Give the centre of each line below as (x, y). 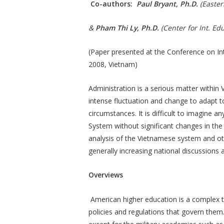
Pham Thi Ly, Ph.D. (128, 28)
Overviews (106, 175)
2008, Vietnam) (113, 64)
